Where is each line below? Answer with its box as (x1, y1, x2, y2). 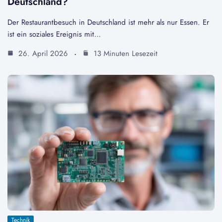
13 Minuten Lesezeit (91, 48, 158, 59)
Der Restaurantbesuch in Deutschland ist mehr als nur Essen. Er (7, 17, 209, 28)
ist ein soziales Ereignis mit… (7, 29, 101, 40)
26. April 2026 (16, 48, 68, 59)
